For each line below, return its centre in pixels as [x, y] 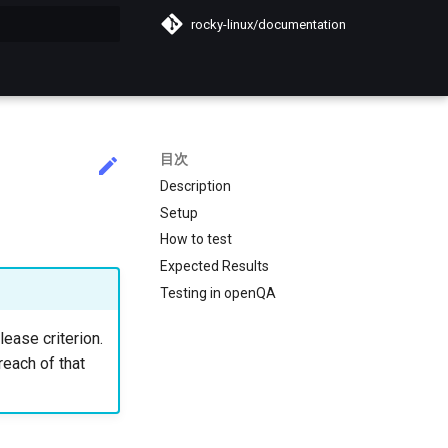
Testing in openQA [218, 292]
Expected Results [214, 266]
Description [195, 185]
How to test [196, 239]
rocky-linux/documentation [268, 24]
